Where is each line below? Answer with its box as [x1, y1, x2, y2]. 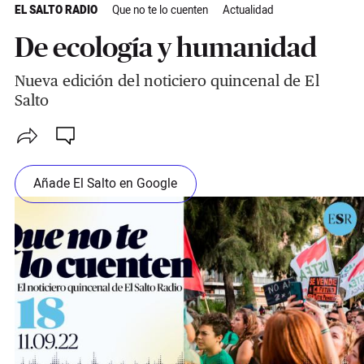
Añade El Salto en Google [33, 174, 178, 193]
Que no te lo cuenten [111, 2, 208, 19]
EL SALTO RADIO [14, 2, 97, 19]
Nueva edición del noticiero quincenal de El [14, 71, 319, 90]
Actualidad [222, 2, 274, 19]
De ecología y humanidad [14, 32, 317, 63]
